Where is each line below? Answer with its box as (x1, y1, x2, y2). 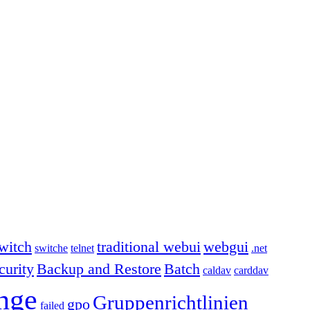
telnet (71, 241, 94, 254)
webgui (203, 237, 248, 255)
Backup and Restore (37, 259, 161, 277)
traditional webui (97, 237, 201, 255)
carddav (234, 264, 268, 276)
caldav (203, 264, 231, 276)
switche (35, 241, 68, 254)
